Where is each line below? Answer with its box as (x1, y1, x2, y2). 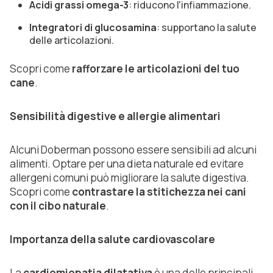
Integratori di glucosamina (29, 20, 157, 34)
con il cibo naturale (10, 198, 106, 213)
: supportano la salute (157, 20, 257, 34)
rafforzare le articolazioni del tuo (72, 61, 239, 76)
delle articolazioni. (29, 33, 114, 47)
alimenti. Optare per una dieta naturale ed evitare (10, 156, 244, 171)
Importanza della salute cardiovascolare (10, 232, 215, 246)
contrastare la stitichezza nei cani (72, 184, 246, 199)
